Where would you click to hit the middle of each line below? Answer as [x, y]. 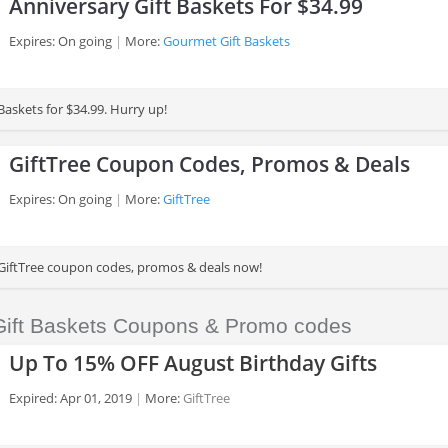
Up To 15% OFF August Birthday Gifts [193, 363]
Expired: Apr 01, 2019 [70, 398]
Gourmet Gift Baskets [226, 41]
